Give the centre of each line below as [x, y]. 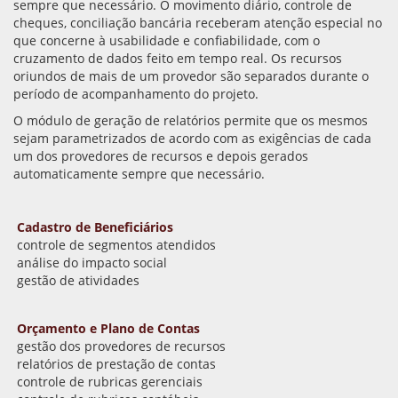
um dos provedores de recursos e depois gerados [161, 155]
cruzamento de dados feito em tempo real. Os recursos [178, 58]
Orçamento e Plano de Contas [109, 328]
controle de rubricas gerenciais [110, 381]
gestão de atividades [80, 280]
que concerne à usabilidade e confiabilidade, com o [167, 40]
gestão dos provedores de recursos [122, 346]
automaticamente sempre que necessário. [143, 173]
